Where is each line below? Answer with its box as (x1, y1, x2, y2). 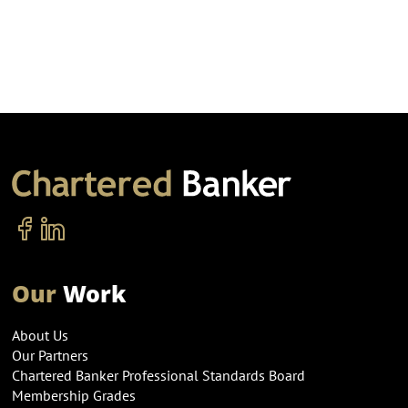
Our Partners (11, 345, 88, 364)
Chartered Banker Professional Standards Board (11, 365, 305, 384)
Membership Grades (11, 385, 136, 404)
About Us (11, 325, 68, 344)
